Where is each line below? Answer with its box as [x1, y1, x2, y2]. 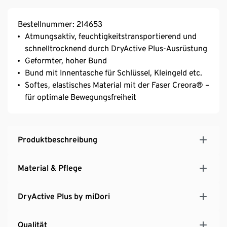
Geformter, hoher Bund [25, 55, 107, 65]
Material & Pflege [18, 163, 82, 173]
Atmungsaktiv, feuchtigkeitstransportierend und [25, 31, 197, 41]
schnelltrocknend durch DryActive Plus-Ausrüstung [25, 43, 207, 53]
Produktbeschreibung [18, 134, 97, 144]
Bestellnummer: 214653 [18, 19, 102, 29]
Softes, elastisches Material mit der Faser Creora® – [25, 80, 209, 90]
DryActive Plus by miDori [18, 191, 110, 201]
